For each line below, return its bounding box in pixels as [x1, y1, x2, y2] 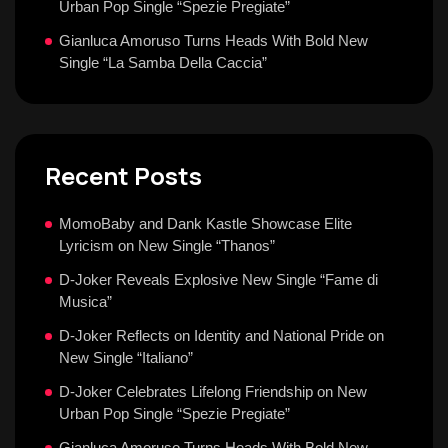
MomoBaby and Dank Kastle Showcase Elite [59, 215, 352, 232]
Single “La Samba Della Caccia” [59, 54, 267, 71]
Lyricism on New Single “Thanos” [59, 237, 275, 254]
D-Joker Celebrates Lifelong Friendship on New [59, 383, 367, 400]
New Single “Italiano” [59, 349, 193, 366]
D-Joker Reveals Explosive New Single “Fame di [59, 271, 378, 288]
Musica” [59, 293, 112, 310]
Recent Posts [45, 159, 202, 192]
